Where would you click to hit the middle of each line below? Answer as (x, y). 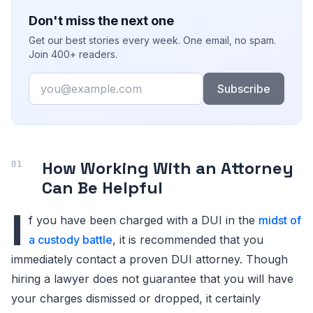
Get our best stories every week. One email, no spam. (152, 40)
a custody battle (71, 240)
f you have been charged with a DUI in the (144, 220)
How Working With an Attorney (168, 168)
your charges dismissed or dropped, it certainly (136, 298)
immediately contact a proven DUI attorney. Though (150, 259)
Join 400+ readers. (73, 54)
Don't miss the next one (101, 21)
